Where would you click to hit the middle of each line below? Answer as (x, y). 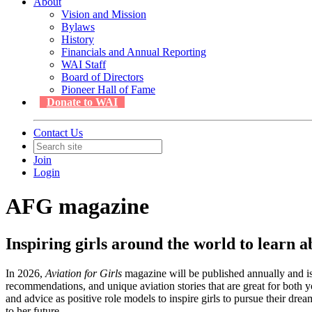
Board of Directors (102, 77)
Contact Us (58, 133)
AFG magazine (77, 206)
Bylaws (78, 27)
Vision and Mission (104, 14)
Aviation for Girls (84, 273)
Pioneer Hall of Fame (108, 89)
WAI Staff (84, 64)
